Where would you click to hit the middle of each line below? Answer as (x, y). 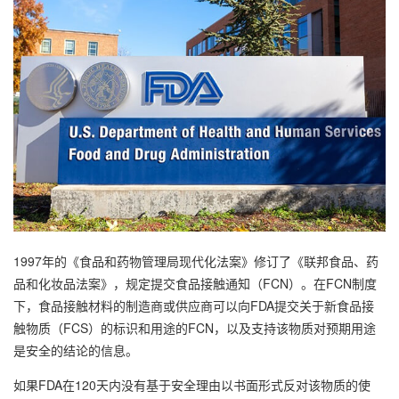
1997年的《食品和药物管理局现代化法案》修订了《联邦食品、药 (196, 261)
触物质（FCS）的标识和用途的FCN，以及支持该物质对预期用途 (195, 327)
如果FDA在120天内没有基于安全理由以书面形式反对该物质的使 (192, 384)
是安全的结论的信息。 (76, 350)
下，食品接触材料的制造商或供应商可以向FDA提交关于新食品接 (194, 305)
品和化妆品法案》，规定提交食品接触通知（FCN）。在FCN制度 (195, 283)
